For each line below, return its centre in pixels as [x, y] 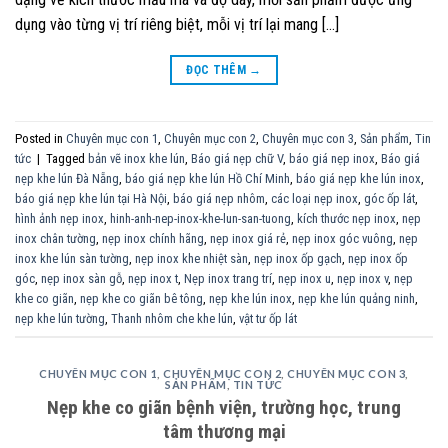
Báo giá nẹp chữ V [237, 158]
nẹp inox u [304, 278]
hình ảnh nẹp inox [59, 218]
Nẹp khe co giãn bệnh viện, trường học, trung [224, 407]
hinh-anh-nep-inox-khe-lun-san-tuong [200, 218]
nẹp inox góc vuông [342, 238]
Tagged [67, 158]
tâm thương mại [224, 431]
